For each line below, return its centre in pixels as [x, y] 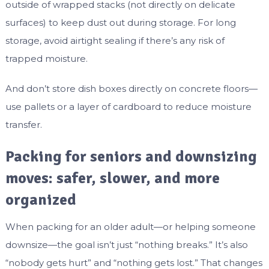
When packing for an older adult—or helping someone [130, 227]
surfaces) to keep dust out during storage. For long [120, 23]
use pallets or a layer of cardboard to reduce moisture [128, 107]
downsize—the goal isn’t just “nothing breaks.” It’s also [126, 245]
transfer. [23, 125]
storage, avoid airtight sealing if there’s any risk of [115, 41]
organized [41, 200]
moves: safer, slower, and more [112, 179]
